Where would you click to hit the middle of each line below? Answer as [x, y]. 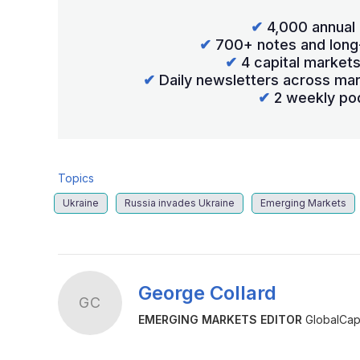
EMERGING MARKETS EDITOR [220, 320]
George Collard [207, 293]
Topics [76, 178]
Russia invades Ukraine [180, 202]
